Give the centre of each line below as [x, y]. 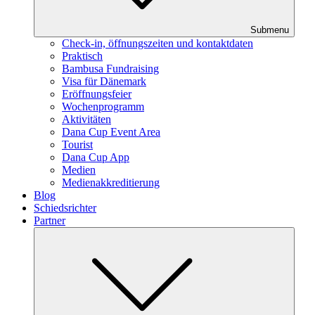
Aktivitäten [86, 119]
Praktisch [82, 56]
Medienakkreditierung [111, 182]
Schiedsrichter [65, 207]
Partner [50, 220]
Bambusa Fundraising [110, 68]
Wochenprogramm [103, 106]
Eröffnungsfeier [97, 94]
